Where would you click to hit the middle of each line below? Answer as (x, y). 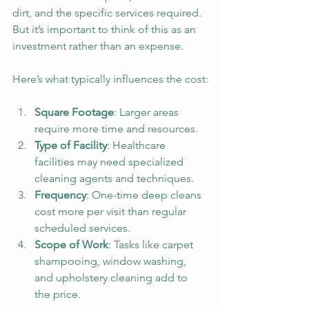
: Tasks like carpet (152, 244)
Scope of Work (71, 244)
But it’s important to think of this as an (106, 29)
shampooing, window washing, (112, 261)
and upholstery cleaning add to (112, 277)
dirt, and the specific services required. (108, 12)
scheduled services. (82, 228)
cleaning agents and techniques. (114, 178)
